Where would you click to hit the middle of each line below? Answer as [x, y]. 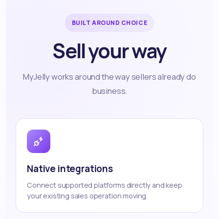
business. [109, 91]
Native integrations [70, 169]
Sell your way [109, 51]
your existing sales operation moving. [88, 196]
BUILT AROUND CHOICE [109, 23]
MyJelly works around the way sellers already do [109, 77]
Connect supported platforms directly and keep [105, 185]
